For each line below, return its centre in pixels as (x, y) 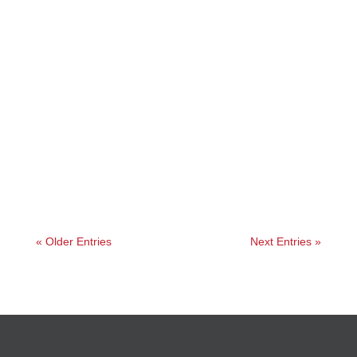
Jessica (85, 151)
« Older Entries (73, 242)
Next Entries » (286, 242)
